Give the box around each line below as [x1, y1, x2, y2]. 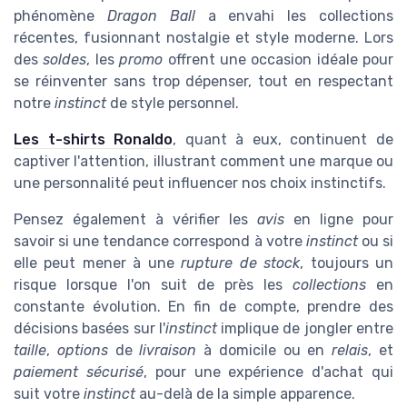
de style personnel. [106, 94, 239, 112]
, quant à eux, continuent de [173, 130, 394, 148]
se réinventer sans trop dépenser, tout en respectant [14, 72, 393, 90]
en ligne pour [284, 210, 393, 228]
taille [14, 341, 46, 359]
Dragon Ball [106, 6, 195, 25]
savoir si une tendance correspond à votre [14, 232, 306, 250]
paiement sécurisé [14, 362, 144, 381]
